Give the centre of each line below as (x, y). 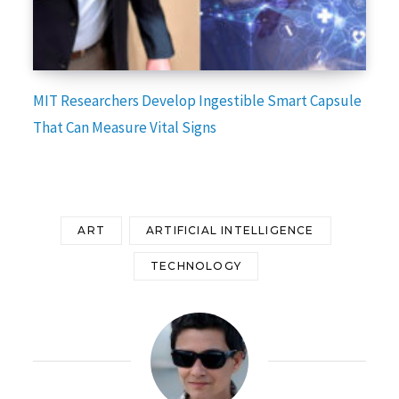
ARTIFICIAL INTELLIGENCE (230, 230)
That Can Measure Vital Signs (125, 127)
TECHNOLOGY (196, 265)
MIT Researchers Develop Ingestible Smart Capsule (197, 100)
